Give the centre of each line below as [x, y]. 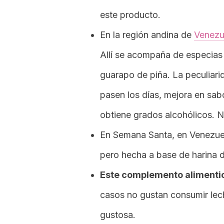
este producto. [130, 15]
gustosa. [118, 215]
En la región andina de [147, 35]
